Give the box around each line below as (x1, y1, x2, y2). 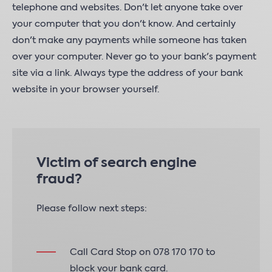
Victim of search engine (36, 157, 197, 170)
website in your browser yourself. (12, 85, 159, 94)
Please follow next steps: (36, 204, 147, 213)
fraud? (36, 173, 82, 186)
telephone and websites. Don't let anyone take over (12, 3, 243, 12)
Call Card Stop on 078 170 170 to (70, 248, 216, 257)
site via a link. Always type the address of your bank (12, 69, 243, 78)
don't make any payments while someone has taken (12, 36, 246, 45)
